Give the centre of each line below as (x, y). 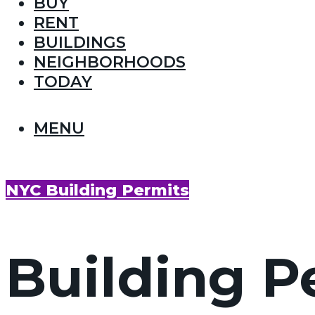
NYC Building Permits (97, 189)
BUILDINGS (80, 43)
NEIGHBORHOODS (110, 62)
